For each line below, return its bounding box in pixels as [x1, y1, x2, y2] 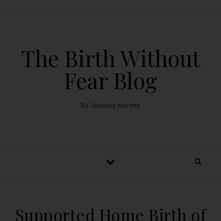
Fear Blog [64, 65, 157, 95]
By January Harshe [80, 102, 141, 109]
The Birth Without [21, 43, 200, 73]
